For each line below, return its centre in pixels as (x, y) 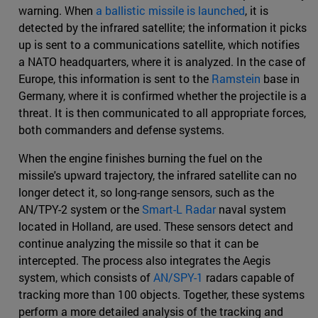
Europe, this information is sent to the (115, 78)
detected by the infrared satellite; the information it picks (163, 27)
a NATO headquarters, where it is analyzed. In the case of (162, 61)
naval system (251, 209)
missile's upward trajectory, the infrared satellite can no (158, 175)
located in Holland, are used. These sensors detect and (156, 226)
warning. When (57, 10)
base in (280, 78)
